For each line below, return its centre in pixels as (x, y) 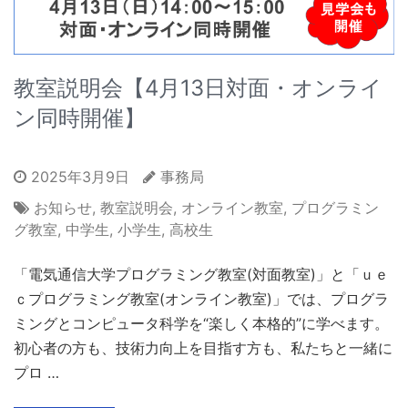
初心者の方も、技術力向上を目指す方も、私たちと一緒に (203, 347)
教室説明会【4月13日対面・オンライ (198, 87)
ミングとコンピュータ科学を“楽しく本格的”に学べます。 (201, 323)
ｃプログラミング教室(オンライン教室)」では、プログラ (201, 298)
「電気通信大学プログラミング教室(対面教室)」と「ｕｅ (201, 274)
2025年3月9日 (78, 176)
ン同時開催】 (80, 117)
